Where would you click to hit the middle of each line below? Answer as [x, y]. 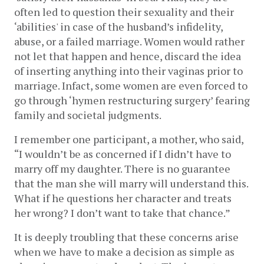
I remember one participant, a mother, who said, [129, 139]
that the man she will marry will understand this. [131, 183]
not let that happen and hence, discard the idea [128, 56]
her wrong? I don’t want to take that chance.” [123, 212]
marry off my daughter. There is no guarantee [122, 168]
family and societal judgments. [89, 115]
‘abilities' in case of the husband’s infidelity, [118, 26]
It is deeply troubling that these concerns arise [126, 237]
